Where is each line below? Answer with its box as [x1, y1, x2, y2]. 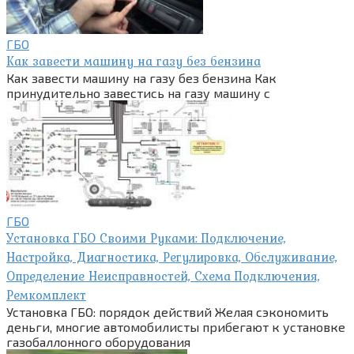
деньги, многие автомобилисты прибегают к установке [6, 318, 345, 334]
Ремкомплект [6, 284, 86, 304]
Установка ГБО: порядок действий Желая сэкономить [6, 303, 329, 319]
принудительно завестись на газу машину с [6, 85, 270, 100]
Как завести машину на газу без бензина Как [6, 70, 277, 85]
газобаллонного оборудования [6, 333, 190, 349]
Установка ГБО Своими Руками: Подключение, [6, 228, 286, 247]
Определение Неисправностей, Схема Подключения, [6, 265, 320, 285]
